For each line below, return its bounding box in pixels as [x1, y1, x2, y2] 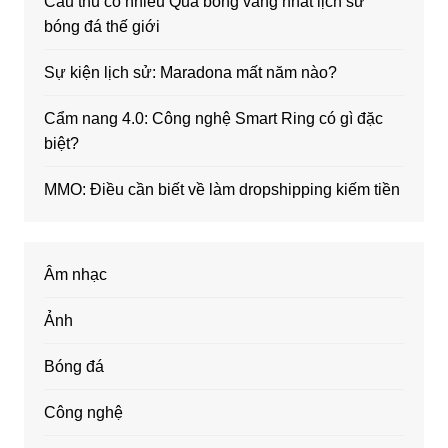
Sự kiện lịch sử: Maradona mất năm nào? [43, 64, 337, 82]
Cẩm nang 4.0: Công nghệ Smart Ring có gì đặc [43, 110, 383, 128]
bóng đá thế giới [43, 18, 160, 36]
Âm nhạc [43, 266, 107, 284]
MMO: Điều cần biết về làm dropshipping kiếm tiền [43, 181, 400, 199]
